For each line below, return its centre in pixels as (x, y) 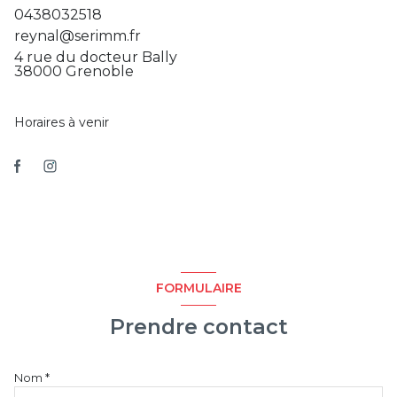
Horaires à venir (62, 122)
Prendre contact (198, 326)
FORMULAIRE (198, 288)
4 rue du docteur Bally (96, 57)
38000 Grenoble (74, 71)
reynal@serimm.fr (78, 35)
